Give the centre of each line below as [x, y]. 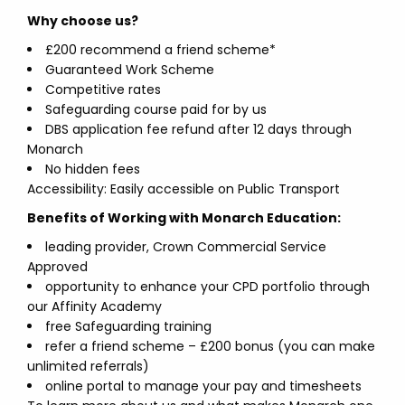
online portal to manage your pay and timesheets [203, 386]
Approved [57, 267]
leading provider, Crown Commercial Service [186, 247]
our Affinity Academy [94, 306]
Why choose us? [83, 21]
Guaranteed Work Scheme [130, 70]
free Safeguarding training [128, 326]
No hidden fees [93, 169]
